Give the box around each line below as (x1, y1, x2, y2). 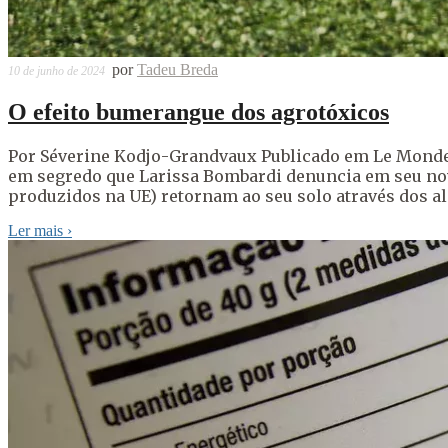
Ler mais (8, 221, 67, 239)
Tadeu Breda (137, 61, 218, 78)
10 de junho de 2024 (8, 64, 105, 78)
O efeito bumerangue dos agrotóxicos (8, 98, 389, 125)
